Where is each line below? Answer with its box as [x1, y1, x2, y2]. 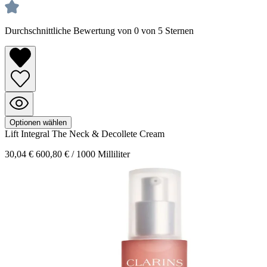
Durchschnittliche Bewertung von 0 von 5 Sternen [5, 26, 194, 36]
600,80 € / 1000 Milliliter [36, 148, 130, 159]
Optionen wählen [10, 117, 67, 127]
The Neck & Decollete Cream [52, 128, 164, 139]
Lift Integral [5, 128, 52, 139]
